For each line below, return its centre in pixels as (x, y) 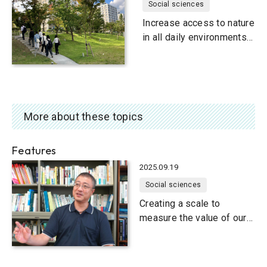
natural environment (182, 232)
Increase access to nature (198, 23)
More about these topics (84, 116)
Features (34, 150)
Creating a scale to (180, 203)
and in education (178, 52)
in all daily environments (195, 38)
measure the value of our (193, 218)
